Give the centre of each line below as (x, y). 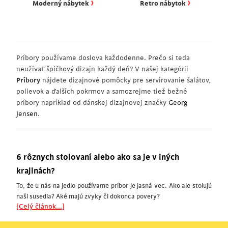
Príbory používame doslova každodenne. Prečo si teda (103, 58)
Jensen (27, 114)
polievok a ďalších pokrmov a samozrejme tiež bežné (102, 91)
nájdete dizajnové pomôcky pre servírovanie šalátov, (125, 80)
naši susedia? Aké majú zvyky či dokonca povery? (88, 196)
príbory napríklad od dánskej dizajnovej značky (92, 103)
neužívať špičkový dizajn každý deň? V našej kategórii (102, 69)
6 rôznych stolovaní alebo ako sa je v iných (98, 157)
